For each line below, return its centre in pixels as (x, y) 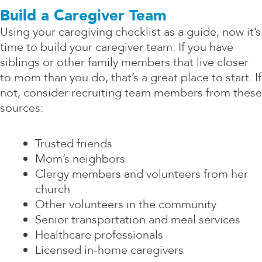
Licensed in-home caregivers (109, 250)
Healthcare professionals (99, 235)
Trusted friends (74, 144)
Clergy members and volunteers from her (142, 174)
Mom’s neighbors (80, 159)
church (53, 189)
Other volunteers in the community (126, 205)
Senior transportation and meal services (138, 220)
